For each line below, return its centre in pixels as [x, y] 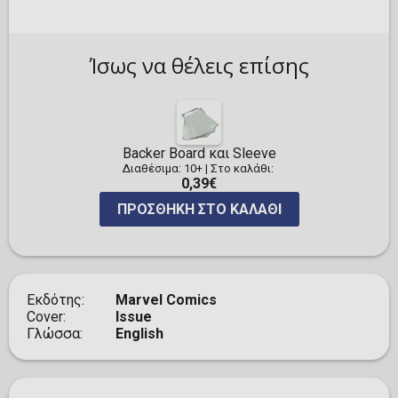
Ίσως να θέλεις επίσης [199, 66]
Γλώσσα [53, 334]
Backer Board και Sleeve [199, 154]
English [139, 334]
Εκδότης [54, 300]
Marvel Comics [166, 300]
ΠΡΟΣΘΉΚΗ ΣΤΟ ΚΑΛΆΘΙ [199, 210]
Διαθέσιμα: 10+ [162, 169]
